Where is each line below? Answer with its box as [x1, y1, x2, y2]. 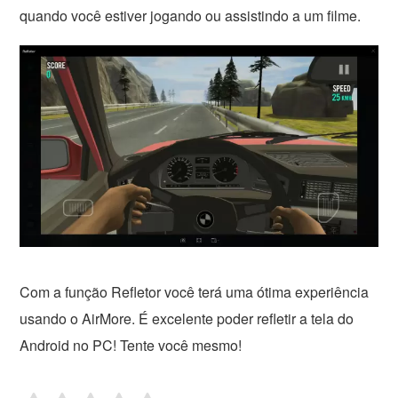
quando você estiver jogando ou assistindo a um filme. [20, 5, 362, 27]
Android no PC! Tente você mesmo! [20, 334, 243, 355]
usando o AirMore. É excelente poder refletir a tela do [20, 307, 354, 329]
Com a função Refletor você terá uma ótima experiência [20, 281, 370, 302]
